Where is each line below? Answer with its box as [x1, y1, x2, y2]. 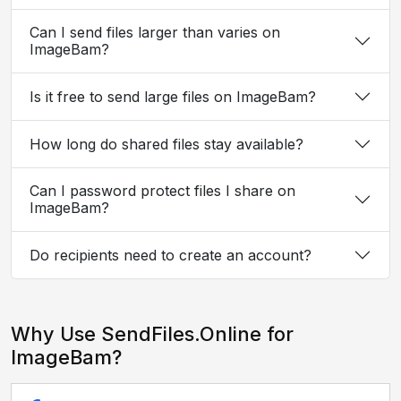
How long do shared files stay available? [30, 134, 303, 153]
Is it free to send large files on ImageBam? [30, 87, 316, 106]
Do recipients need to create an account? [30, 245, 311, 264]
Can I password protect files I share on [30, 182, 295, 200]
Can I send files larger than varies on [30, 23, 280, 41]
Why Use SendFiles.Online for [11, 322, 294, 346]
